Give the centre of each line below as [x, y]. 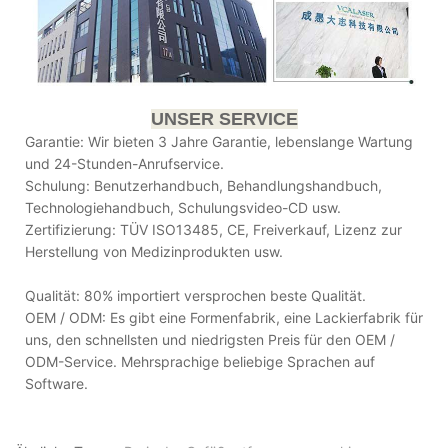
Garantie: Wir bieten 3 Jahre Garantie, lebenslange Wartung [219, 142]
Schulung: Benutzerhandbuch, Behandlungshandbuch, [203, 186]
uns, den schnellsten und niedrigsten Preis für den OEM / [210, 340]
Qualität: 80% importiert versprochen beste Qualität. [195, 296]
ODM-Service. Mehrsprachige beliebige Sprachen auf [200, 362]
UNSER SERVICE [224, 119]
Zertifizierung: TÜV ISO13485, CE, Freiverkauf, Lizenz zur [213, 230]
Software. [56, 384]
